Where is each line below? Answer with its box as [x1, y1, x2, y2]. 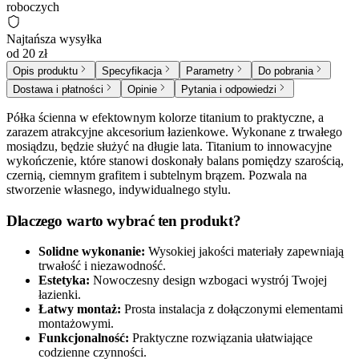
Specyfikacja [102, 64, 162, 77]
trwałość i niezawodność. [38, 259, 166, 273]
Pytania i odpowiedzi [181, 83, 276, 95]
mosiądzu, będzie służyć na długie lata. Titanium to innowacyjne [6, 139, 332, 153]
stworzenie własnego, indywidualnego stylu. [6, 182, 231, 196]
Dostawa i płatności [13, 83, 103, 95]
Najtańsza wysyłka [6, 31, 102, 46]
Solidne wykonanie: [38, 244, 145, 259]
